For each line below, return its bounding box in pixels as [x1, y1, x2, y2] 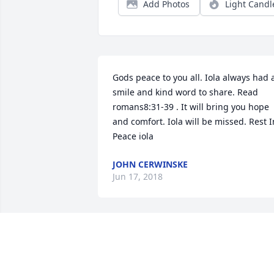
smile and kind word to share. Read [113, 86, 258, 98]
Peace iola [113, 130, 154, 143]
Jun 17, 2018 [113, 171, 163, 183]
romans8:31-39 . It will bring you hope [113, 101, 269, 113]
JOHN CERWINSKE [113, 158, 188, 171]
